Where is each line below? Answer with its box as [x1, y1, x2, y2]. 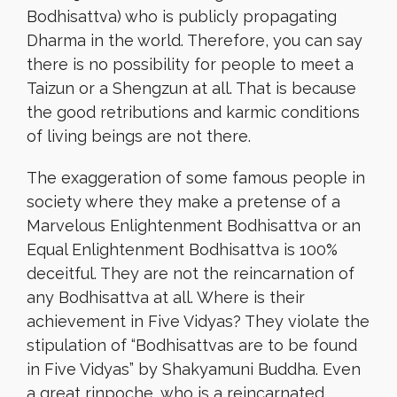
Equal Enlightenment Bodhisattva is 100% [27, 240, 338, 259]
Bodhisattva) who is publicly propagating [27, 7, 337, 26]
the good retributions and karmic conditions [27, 103, 360, 121]
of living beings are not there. [27, 127, 251, 145]
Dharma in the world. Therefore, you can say [27, 31, 362, 50]
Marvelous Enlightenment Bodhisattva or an [27, 216, 361, 235]
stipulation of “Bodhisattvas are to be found [27, 336, 357, 354]
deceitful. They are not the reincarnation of [27, 264, 354, 283]
